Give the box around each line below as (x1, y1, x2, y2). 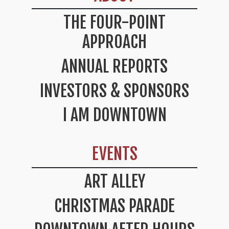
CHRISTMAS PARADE (54, 195, 175, 216)
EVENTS (91, 144, 138, 165)
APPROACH (82, 32, 147, 53)
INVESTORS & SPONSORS (40, 80, 189, 101)
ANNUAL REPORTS (61, 56, 168, 77)
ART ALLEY (84, 171, 145, 192)
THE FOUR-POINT (63, 12, 166, 33)
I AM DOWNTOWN (62, 105, 167, 126)
